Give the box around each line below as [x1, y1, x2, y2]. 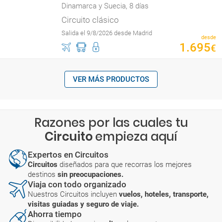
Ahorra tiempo [28, 209, 82, 219]
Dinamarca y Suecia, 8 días [61, 1, 149, 10]
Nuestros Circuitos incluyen [28, 190, 119, 199]
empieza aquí [95, 128, 177, 145]
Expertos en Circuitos [28, 150, 109, 160]
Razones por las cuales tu [34, 114, 188, 131]
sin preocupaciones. [57, 170, 123, 179]
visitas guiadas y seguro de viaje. [28, 200, 139, 209]
